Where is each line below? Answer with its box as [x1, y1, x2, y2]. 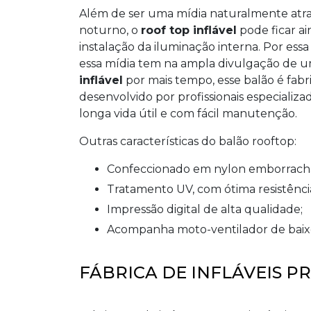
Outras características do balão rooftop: [79, 135, 296, 148]
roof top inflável [141, 24, 237, 37]
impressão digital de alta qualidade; [110, 203, 303, 216]
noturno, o [79, 24, 141, 37]
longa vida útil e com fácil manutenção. [79, 107, 297, 120]
